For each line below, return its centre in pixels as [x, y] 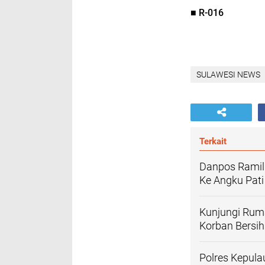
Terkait [213, 141]
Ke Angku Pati [232, 180]
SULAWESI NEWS [228, 74]
